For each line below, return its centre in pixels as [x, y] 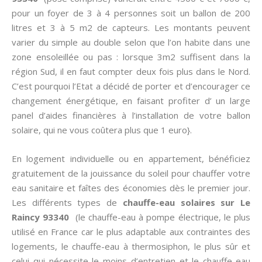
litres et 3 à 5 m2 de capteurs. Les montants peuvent [131, 27]
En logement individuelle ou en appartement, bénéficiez [131, 158]
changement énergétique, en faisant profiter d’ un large [131, 101]
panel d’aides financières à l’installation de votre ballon [131, 115]
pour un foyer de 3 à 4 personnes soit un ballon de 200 [131, 13]
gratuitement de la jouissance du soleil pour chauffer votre [131, 173]
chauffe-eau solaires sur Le [187, 202]
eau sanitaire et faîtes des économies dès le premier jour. [131, 188]
